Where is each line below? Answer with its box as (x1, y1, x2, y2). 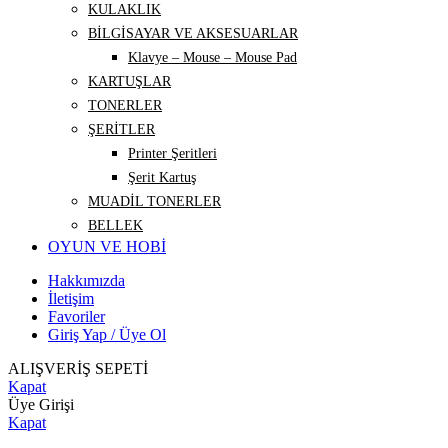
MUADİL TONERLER (88, 194, 221, 210)
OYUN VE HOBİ (48, 238, 166, 256)
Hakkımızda (48, 272, 125, 290)
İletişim (48, 290, 94, 308)
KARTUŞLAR (88, 74, 171, 90)
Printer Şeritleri (128, 146, 217, 162)
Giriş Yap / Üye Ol (48, 326, 166, 344)
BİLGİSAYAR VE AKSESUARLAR (88, 26, 298, 42)
